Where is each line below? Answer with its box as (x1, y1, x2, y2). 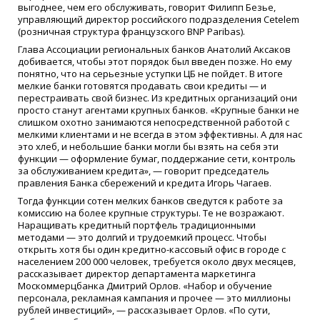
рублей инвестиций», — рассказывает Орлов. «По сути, (18, 303, 270, 316)
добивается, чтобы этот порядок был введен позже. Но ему (18, 54, 292, 68)
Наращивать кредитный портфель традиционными (18, 218, 256, 231)
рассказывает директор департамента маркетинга (18, 266, 256, 280)
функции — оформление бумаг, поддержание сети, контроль (18, 151, 296, 165)
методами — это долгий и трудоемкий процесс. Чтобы (18, 230, 266, 244)
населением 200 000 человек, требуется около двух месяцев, (18, 254, 296, 268)
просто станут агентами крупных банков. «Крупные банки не (18, 103, 299, 116)
